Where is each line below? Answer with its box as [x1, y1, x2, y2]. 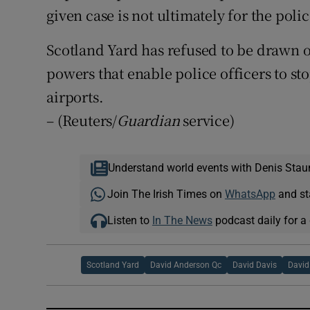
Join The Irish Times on [107, 188, 225, 200]
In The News [152, 215, 212, 226]
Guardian [117, 110, 180, 131]
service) [179, 110, 235, 131]
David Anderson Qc [150, 261, 222, 270]
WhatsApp [224, 188, 275, 200]
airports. [46, 86, 104, 107]
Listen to [107, 215, 152, 226]
